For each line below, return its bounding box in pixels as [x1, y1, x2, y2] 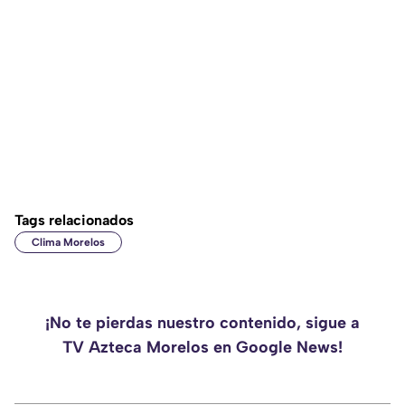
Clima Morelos [32, 236, 105, 250]
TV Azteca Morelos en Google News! [62, 337, 343, 358]
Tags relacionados [14, 212, 134, 230]
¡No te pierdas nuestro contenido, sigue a [45, 313, 360, 334]
